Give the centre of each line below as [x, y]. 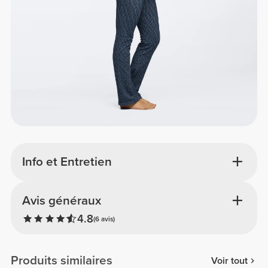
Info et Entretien [67, 162]
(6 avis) [104, 219]
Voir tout [229, 261]
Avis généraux [61, 200]
